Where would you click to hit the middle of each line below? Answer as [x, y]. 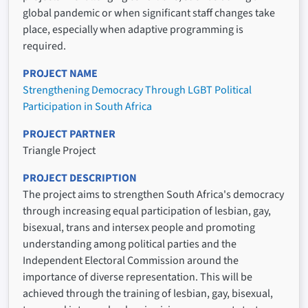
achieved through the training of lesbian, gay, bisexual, [148, 294]
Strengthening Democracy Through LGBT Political [137, 90]
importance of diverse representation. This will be [137, 277]
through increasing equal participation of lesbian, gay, [147, 211]
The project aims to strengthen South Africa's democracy [153, 195]
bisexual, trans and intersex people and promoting [139, 228]
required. [44, 46]
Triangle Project [59, 151]
